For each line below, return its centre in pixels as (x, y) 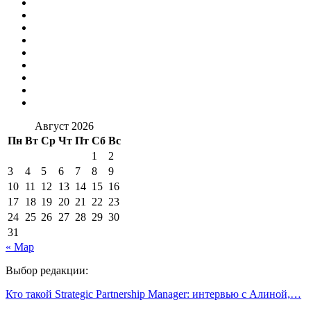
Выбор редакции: (47, 270)
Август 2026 (64, 126)
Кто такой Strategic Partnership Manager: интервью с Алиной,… (153, 294)
